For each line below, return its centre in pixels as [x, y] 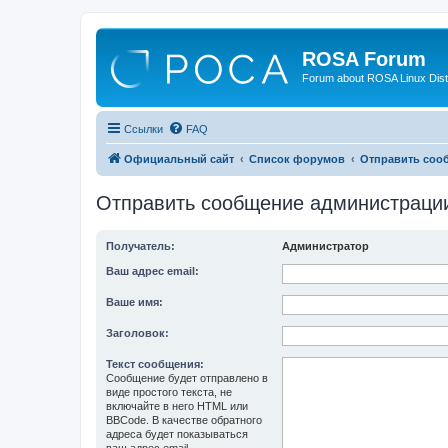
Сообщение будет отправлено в [187, 377]
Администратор [325, 245]
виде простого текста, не [169, 391]
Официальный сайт [179, 158]
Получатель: [140, 245]
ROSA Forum [364, 59]
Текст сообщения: [155, 363]
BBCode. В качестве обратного [184, 419]
